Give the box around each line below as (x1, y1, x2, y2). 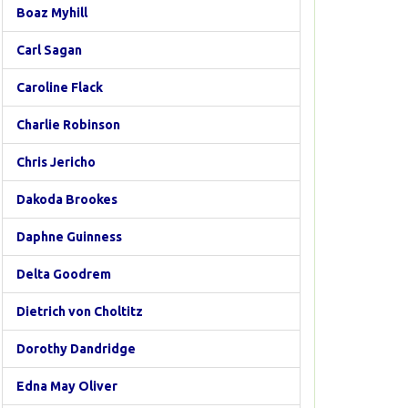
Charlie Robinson (16, 117, 120, 132)
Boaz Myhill (16, 5, 87, 20)
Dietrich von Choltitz (16, 304, 143, 319)
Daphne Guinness (16, 229, 122, 244)
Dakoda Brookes (16, 192, 117, 207)
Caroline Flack (16, 80, 103, 95)
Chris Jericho (16, 155, 96, 169)
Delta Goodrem (16, 267, 111, 281)
